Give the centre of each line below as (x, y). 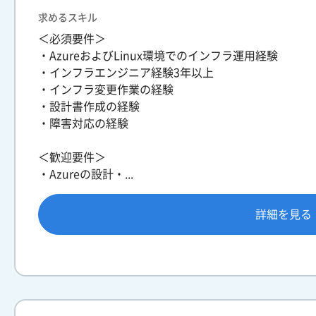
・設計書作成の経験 (89, 107)
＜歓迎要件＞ (72, 157)
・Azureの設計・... (86, 174)
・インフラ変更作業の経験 (106, 90)
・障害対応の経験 (83, 123)
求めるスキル (68, 18)
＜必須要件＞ (72, 39)
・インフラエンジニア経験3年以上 (126, 73)
